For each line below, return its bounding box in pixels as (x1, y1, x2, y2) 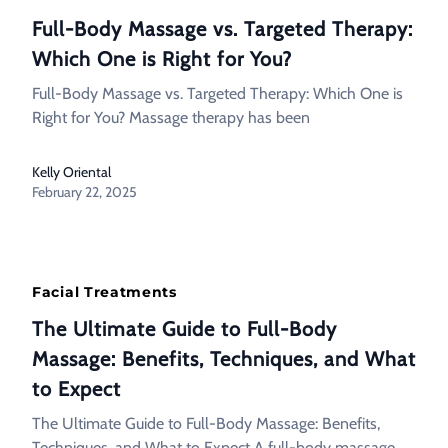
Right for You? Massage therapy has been (32, 108, 310, 127)
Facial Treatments (32, 283, 177, 301)
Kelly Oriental (32, 163, 111, 181)
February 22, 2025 (32, 183, 137, 201)
